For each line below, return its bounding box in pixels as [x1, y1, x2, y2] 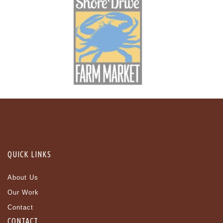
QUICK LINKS [7, 150, 51, 159]
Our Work [7, 189, 39, 197]
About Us [7, 174, 38, 182]
